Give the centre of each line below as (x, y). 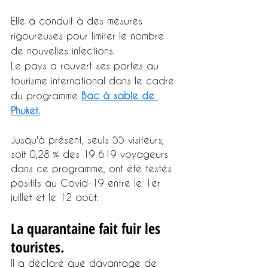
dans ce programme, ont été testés (93, 168)
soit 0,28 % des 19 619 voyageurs (91, 154)
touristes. (37, 247)
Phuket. (25, 110)
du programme (44, 95)
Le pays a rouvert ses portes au (86, 66)
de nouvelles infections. (63, 51)
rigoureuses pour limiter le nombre (89, 36)
